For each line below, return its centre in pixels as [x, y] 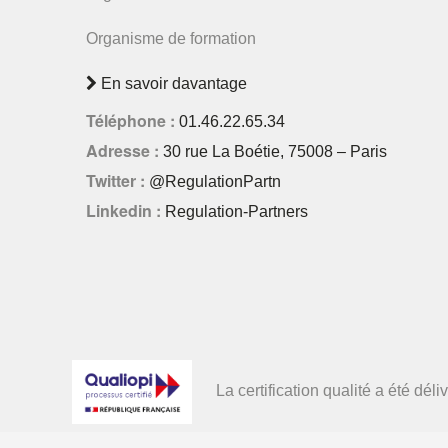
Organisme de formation [171, 38]
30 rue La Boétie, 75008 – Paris [275, 151]
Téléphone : [132, 120]
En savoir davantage [172, 83]
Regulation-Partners [236, 211]
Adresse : [124, 150]
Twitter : [117, 180]
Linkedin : [125, 210]
